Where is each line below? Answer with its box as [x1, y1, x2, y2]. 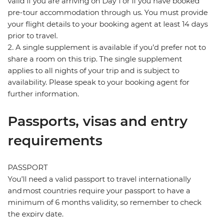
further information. [8, 89, 79, 99]
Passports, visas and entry [8, 113, 187, 130]
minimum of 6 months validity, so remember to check [8, 198, 201, 207]
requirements [8, 132, 102, 149]
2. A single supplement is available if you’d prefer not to [8, 43, 206, 52]
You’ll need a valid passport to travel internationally [8, 174, 191, 184]
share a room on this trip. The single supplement [8, 54, 182, 64]
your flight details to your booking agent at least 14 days [8, 19, 208, 29]
